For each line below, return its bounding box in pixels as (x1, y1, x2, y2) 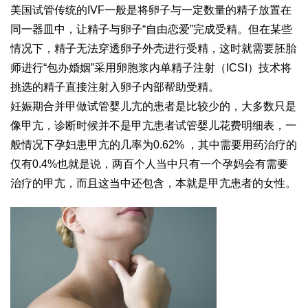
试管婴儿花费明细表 (175, 120, 274, 132)
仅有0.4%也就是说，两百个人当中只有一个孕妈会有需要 (10, 158, 288, 170)
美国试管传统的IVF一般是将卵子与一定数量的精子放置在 (10, 4, 291, 16)
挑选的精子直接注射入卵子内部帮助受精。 (10, 81, 219, 93)
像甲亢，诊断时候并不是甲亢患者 (10, 120, 175, 132)
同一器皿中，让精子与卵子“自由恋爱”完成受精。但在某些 (10, 23, 292, 36)
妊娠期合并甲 (10, 100, 76, 113)
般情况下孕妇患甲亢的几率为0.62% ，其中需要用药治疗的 (10, 139, 297, 151)
